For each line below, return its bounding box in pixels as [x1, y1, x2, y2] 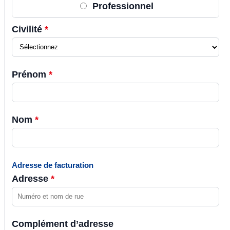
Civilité [12, 24, 45, 34]
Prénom [12, 69, 49, 80]
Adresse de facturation [12, 160, 93, 169]
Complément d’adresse [12, 218, 113, 229]
